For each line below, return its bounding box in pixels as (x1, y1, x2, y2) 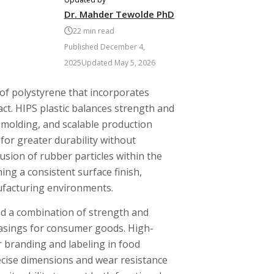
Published (64, 42, 100, 52)
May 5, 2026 (114, 57, 155, 68)
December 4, (100, 42, 145, 52)
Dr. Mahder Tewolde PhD (64, 8, 174, 20)
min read (81, 26, 114, 36)
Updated (81, 57, 114, 68)
